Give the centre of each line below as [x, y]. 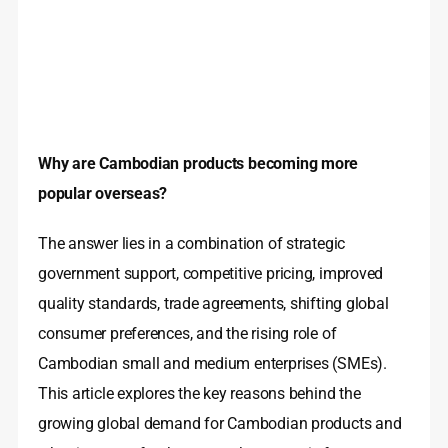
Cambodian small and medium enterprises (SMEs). [212, 364]
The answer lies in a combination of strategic [192, 244]
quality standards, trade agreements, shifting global [213, 304]
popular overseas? [103, 194]
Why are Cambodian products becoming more [198, 164]
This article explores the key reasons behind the [199, 394]
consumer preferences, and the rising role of [187, 334]
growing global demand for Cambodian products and [220, 424]
